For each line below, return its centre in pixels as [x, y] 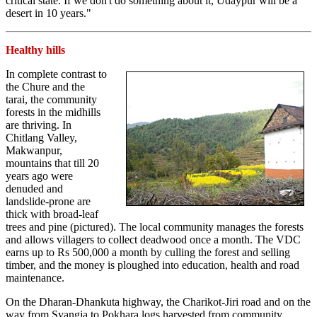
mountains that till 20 [52, 163]
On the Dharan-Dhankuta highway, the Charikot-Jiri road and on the [158, 302]
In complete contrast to [56, 74]
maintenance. [35, 278]
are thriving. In [39, 125]
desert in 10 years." [48, 13]
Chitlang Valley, [41, 138]
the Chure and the [45, 87]
